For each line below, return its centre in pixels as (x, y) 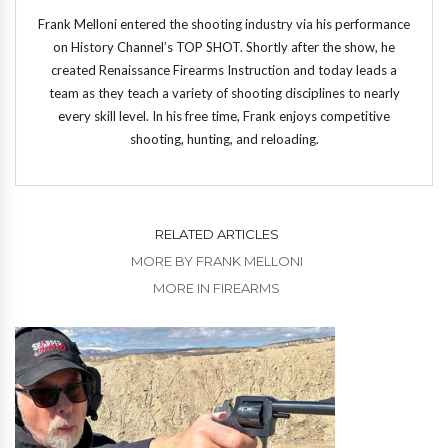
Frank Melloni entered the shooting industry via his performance (224, 24)
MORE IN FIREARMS (216, 288)
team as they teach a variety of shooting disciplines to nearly (224, 93)
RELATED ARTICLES (216, 234)
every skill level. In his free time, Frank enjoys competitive (224, 116)
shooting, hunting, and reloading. (224, 139)
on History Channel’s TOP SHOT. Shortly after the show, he (224, 47)
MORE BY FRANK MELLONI (216, 261)
